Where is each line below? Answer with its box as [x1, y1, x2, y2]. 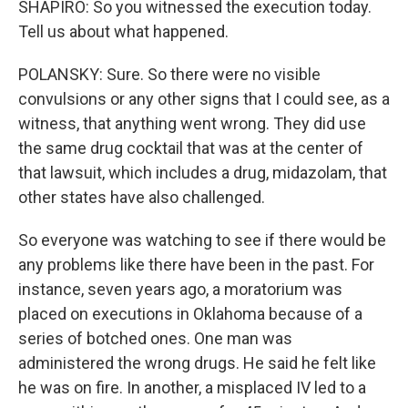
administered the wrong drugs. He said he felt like [18, 353, 376, 373]
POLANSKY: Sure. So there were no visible [18, 65, 321, 85]
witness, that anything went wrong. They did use [18, 114, 366, 134]
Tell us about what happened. [18, 22, 229, 42]
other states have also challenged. [18, 188, 265, 208]
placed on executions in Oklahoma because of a [18, 304, 362, 324]
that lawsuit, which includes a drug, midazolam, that [18, 163, 387, 183]
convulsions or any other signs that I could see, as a [18, 89, 390, 109]
